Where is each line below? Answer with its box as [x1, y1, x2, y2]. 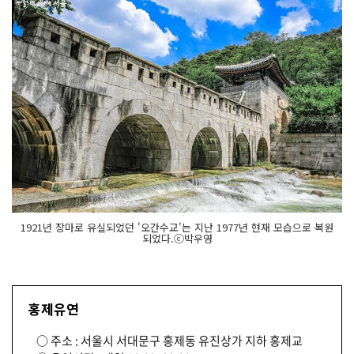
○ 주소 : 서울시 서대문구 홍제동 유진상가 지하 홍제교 [36, 331, 303, 349]
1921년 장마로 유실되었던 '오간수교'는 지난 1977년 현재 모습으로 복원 [21, 219, 333, 235]
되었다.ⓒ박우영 [141, 230, 213, 246]
